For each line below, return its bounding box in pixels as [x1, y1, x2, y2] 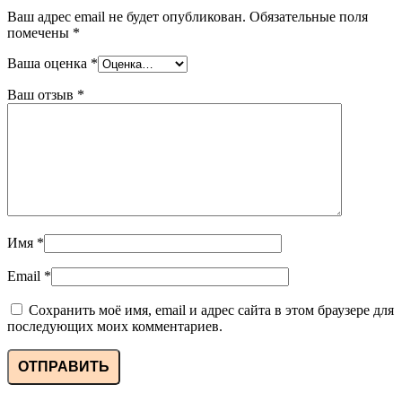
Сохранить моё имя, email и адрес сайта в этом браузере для [29, 302, 394, 319]
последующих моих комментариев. [7, 319, 223, 335]
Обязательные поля [249, 9, 368, 25]
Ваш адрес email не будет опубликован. [7, 9, 246, 25]
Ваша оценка [7, 56, 91, 72]
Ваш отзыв [7, 87, 77, 103]
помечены [7, 25, 73, 41]
